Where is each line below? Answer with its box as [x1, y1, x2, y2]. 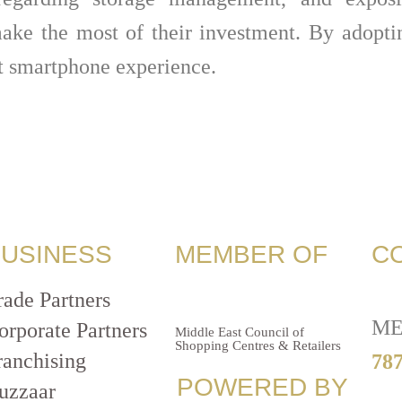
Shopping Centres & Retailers [174, 338, 341, 354]
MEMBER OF [174, 240, 328, 269]
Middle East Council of [174, 325, 304, 340]
